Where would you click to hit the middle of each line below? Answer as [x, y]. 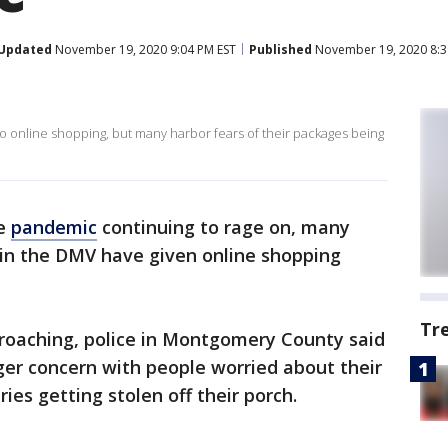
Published [280, 49]
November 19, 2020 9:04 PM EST [144, 49]
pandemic [54, 227]
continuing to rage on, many [223, 227]
